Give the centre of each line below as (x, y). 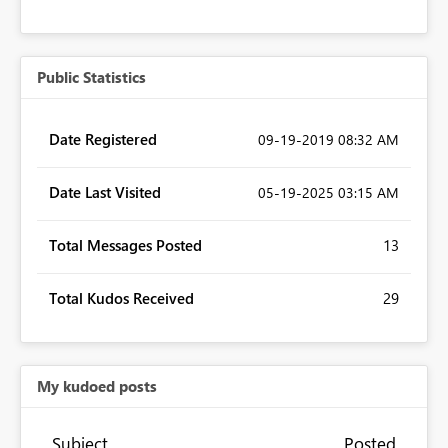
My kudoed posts (97, 386)
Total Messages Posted (125, 245)
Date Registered (103, 139)
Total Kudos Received (121, 298)
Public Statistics (91, 77)
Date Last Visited (105, 192)
